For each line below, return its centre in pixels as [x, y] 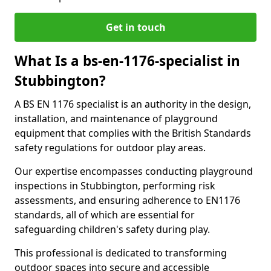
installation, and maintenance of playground [116, 119]
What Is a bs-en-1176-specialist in [127, 61]
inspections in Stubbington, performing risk [115, 186]
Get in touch [135, 27]
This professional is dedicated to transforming [121, 253]
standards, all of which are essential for [105, 215]
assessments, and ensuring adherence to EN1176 [127, 200]
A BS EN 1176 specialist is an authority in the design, [133, 104]
